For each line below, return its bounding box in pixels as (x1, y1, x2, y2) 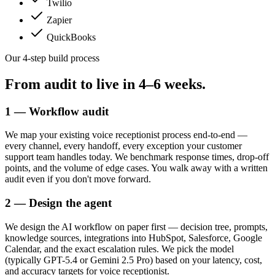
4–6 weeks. (139, 76, 206, 92)
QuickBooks (47, 31, 96, 42)
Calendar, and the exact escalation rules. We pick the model (5, 243, 234, 254)
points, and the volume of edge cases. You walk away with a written (5, 163, 268, 174)
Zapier (47, 14, 72, 25)
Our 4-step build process (5, 52, 99, 63)
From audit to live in (5, 76, 139, 92)
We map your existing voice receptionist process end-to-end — (5, 130, 247, 141)
